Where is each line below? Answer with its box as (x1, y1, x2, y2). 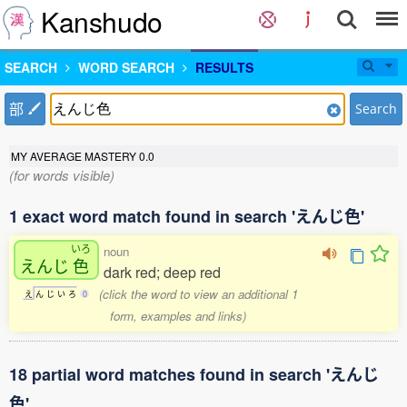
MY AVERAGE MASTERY (11, 148, 139, 164)
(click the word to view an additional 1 (99, 285, 299, 303)
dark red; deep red (104, 262, 221, 283)
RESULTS (195, 58, 253, 76)
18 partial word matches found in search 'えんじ (9, 362, 379, 386)
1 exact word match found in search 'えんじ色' (9, 204, 364, 228)
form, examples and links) (109, 307, 246, 324)
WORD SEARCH (78, 58, 174, 76)
